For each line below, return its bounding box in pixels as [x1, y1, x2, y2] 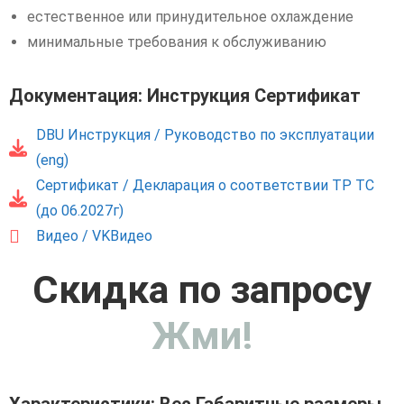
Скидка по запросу [32, 267, 372, 312]
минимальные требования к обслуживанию [27, 33, 326, 50]
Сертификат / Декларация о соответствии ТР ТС [36, 177, 374, 194]
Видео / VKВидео [36, 227, 152, 244]
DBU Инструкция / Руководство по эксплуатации [36, 126, 374, 143]
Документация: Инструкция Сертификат [9, 85, 361, 106]
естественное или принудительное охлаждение [27, 8, 353, 25]
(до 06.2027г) [36, 202, 124, 219]
